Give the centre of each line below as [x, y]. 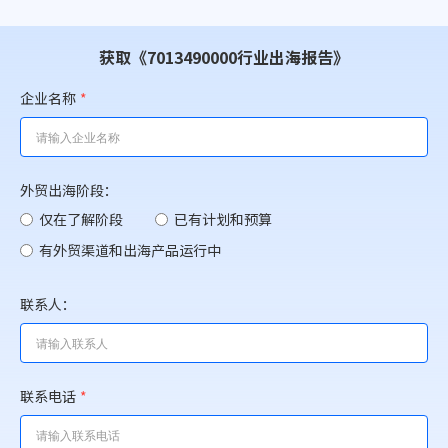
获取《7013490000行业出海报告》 [224, 57]
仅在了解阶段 [81, 219]
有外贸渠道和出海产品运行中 [130, 250]
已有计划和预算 [223, 219]
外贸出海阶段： [69, 190]
